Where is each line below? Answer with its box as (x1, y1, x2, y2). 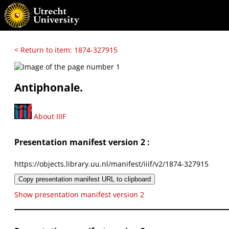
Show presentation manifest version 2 (14, 189, 144, 199)
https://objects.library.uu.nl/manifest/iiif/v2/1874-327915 (14, 158, 209, 169)
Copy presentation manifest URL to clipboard (18, 175, 151, 183)
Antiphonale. (14, 80, 83, 95)
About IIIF (32, 111, 66, 121)
